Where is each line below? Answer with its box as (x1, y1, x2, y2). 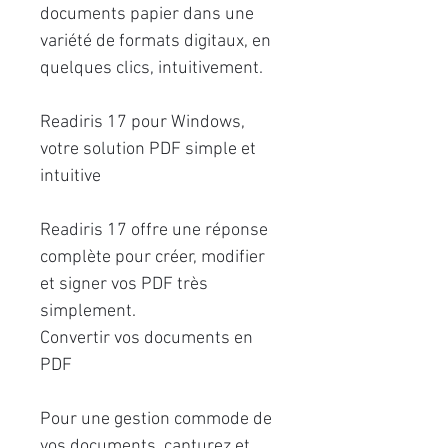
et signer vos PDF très (40, 274, 208, 295)
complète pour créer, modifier (40, 247, 265, 268)
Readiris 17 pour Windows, (40, 112, 245, 133)
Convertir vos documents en (40, 328, 253, 349)
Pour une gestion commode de (40, 409, 272, 430)
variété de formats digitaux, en (40, 31, 271, 52)
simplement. (40, 301, 136, 322)
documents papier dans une (40, 4, 254, 25)
